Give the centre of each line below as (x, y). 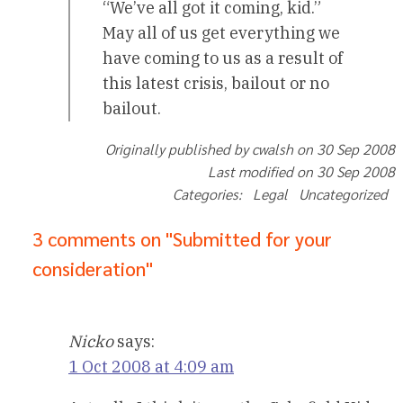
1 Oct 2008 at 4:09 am (151, 367)
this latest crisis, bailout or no (216, 84)
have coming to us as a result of (223, 58)
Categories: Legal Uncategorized (284, 194)
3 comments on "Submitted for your (182, 239)
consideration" (93, 269)
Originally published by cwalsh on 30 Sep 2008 (251, 149)
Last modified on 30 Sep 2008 (302, 172)
